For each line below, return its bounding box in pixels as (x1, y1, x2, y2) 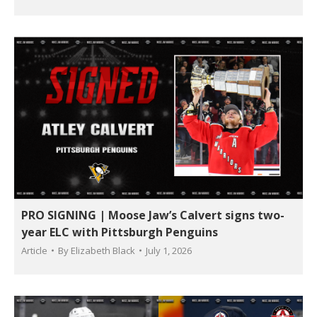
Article (21, 243, 47, 257)
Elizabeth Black (71, 243, 135, 257)
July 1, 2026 (146, 243, 192, 257)
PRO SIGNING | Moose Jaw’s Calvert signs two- (21, 207, 284, 223)
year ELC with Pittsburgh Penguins (21, 224, 218, 240)
